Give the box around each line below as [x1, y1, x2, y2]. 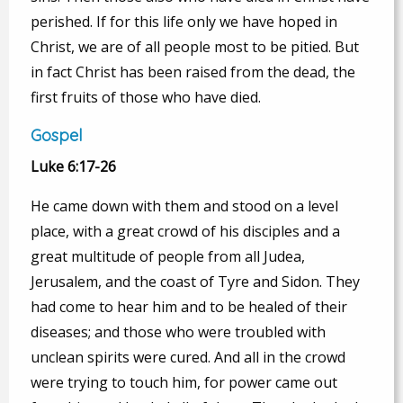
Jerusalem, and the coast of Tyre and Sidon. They [31, 271, 360, 291]
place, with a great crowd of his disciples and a [31, 220, 340, 241]
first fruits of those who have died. [31, 86, 261, 107]
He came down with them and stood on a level [31, 195, 338, 216]
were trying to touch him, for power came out [31, 372, 337, 392]
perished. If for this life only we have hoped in [31, 11, 337, 31]
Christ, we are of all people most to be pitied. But [31, 36, 359, 57]
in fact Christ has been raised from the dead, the [31, 61, 355, 82]
